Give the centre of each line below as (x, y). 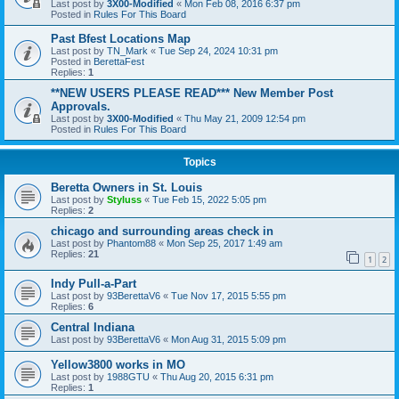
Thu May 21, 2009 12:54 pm (245, 118)
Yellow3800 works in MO (118, 364)
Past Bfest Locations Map (121, 39)
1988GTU (128, 376)
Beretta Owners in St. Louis (126, 187)
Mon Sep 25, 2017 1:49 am (224, 243)
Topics (199, 162)
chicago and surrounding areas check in (162, 231)
